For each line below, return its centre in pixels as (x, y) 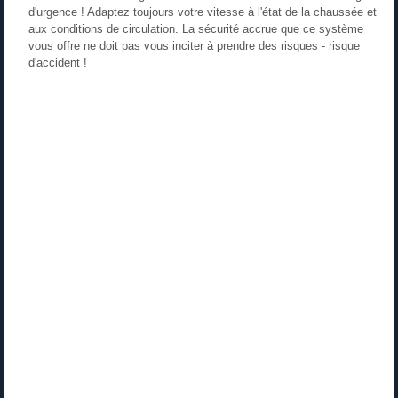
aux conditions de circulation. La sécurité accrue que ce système (196, 29)
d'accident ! (58, 63)
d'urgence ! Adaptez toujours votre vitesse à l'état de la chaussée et (203, 12)
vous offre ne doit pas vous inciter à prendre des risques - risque (194, 46)
